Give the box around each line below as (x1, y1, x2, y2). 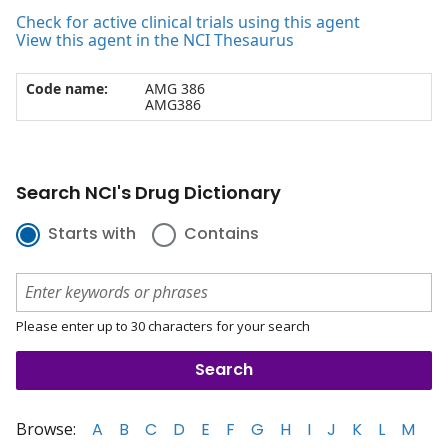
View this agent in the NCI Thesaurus (16, 29, 294, 52)
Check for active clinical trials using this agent (16, 11, 360, 34)
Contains (184, 222, 259, 246)
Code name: (25, 79, 108, 99)
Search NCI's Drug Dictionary (16, 180, 281, 206)
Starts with (48, 222, 136, 246)
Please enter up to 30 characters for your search (16, 316, 310, 335)
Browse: (16, 417, 76, 440)
